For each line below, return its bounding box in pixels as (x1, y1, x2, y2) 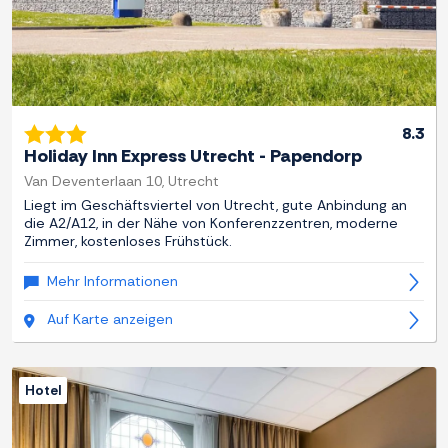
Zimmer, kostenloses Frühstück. (24, 232, 232, 251)
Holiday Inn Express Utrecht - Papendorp (24, 144, 362, 169)
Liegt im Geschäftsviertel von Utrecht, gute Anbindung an (24, 196, 407, 215)
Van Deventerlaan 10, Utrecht (24, 172, 219, 191)
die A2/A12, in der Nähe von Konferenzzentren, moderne (24, 214, 398, 233)
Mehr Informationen (47, 272, 178, 291)
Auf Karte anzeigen (47, 310, 173, 329)
